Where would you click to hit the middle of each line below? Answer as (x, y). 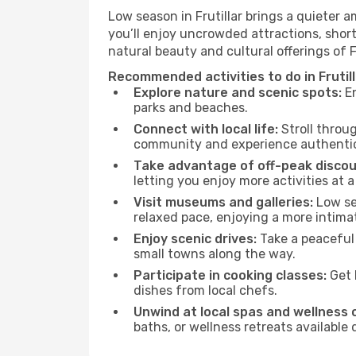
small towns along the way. (215, 254)
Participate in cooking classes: (230, 275)
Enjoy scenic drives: (195, 239)
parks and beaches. (191, 108)
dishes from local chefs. (205, 290)
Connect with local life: (206, 129)
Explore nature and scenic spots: (238, 93)
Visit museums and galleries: (223, 202)
